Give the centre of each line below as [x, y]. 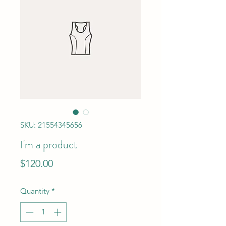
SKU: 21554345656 [51, 125]
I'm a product [49, 145]
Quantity [35, 191]
